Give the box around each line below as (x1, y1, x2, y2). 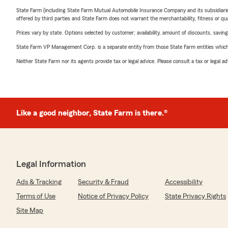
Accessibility (165, 179, 203, 186)
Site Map (16, 207, 43, 214)
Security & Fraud (78, 179, 129, 186)
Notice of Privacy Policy (78, 193, 149, 200)
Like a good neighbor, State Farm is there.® (16, 109, 167, 117)
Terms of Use (16, 193, 55, 200)
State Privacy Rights (165, 193, 226, 200)
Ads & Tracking (16, 179, 62, 186)
